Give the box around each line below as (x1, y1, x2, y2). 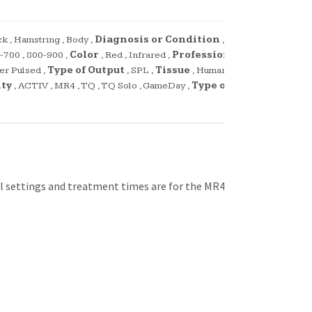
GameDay (143, 80, 185, 92)
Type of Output (47, 65, 125, 77)
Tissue (155, 65, 190, 77)
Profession (172, 49, 231, 61)
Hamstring (14, 34, 60, 46)
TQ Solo (101, 80, 137, 92)
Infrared (129, 49, 166, 61)
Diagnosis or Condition (95, 34, 220, 46)
